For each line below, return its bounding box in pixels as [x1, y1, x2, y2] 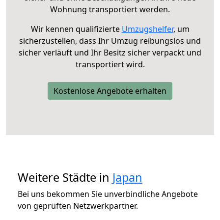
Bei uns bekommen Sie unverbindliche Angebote [18, 188, 198, 199]
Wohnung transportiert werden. [50, 3, 170, 15]
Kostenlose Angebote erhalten [54, 85, 166, 96]
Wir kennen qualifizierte [30, 23, 122, 34]
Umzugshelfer [121, 23, 173, 34]
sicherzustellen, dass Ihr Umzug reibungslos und [19, 35, 201, 46]
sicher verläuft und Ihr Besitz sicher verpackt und [19, 47, 201, 58]
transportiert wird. [75, 58, 145, 70]
